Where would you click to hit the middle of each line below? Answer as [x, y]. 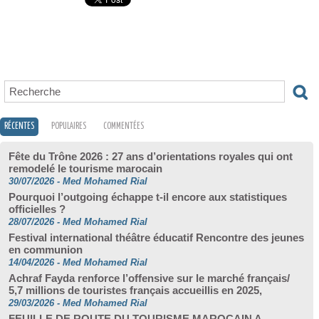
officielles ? [37, 209]
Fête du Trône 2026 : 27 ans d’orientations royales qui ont [151, 156]
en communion [46, 250]
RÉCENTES [19, 126]
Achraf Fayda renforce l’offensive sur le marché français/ [149, 278]
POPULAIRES [69, 126]
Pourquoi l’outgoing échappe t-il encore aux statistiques [148, 197]
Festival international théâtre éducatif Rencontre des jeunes [156, 237]
